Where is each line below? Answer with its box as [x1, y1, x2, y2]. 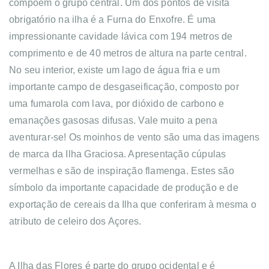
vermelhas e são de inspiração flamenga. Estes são [9, 165, 234, 176]
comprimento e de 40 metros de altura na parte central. [9, 47, 247, 58]
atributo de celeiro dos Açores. [9, 216, 142, 226]
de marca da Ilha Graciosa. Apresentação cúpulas [9, 148, 226, 159]
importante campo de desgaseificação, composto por [9, 81, 239, 92]
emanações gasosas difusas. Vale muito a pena [9, 115, 217, 125]
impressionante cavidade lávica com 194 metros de [9, 31, 233, 41]
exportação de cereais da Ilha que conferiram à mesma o [9, 199, 256, 210]
